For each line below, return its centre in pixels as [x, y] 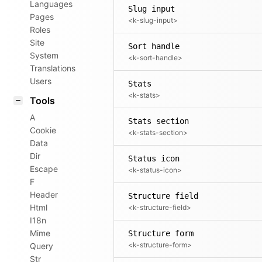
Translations [53, 68]
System [44, 55]
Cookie [43, 130]
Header [44, 194]
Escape [44, 169]
